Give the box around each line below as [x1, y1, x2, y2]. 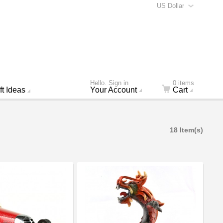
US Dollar [157, 2, 185, 9]
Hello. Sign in [90, 79, 128, 87]
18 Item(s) [169, 125, 203, 134]
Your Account [90, 85, 137, 94]
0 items [172, 79, 194, 87]
